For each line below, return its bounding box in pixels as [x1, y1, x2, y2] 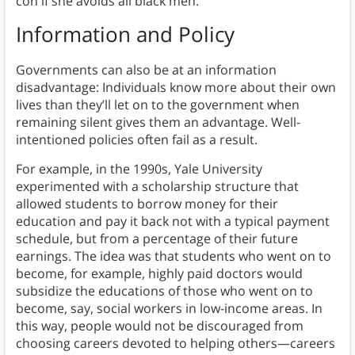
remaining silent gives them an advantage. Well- [15, 113, 300, 132]
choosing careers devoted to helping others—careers [15, 334, 335, 353]
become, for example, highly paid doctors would [15, 265, 303, 283]
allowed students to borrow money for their [15, 195, 278, 213]
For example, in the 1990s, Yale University [15, 160, 262, 178]
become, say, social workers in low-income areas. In [15, 300, 323, 318]
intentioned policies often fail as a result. [15, 131, 261, 149]
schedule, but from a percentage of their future [15, 230, 298, 248]
